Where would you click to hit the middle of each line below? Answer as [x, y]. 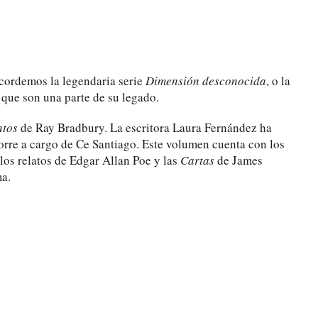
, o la [278, 80]
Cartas [197, 160]
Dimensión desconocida [206, 80]
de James [238, 160]
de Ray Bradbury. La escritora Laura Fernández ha [145, 127]
